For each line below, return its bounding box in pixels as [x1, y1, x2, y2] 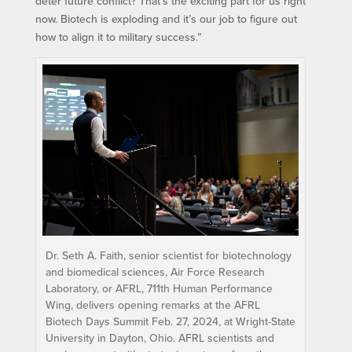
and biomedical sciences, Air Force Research [45, 263, 265, 280]
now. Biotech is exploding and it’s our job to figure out [35, 11, 297, 27]
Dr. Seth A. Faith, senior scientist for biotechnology [45, 247, 291, 263]
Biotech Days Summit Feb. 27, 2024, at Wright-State [45, 313, 295, 329]
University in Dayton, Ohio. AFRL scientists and [45, 329, 274, 346]
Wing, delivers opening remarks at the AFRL [45, 296, 260, 313]
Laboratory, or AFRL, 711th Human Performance [45, 280, 273, 296]
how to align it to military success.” [35, 29, 202, 46]
